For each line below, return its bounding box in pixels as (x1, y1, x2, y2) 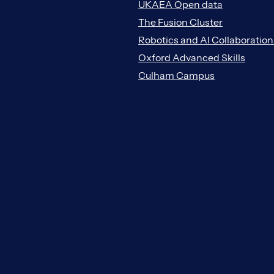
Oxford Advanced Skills (138, 51, 245, 64)
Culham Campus (138, 68, 215, 81)
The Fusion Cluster (138, 15, 223, 28)
